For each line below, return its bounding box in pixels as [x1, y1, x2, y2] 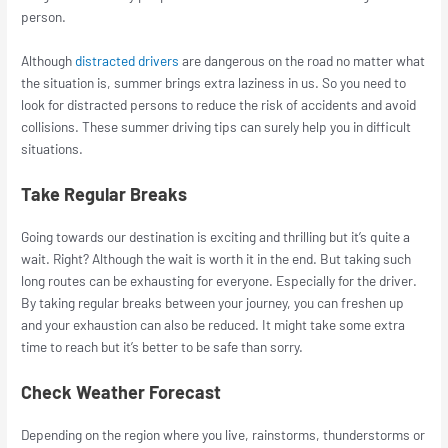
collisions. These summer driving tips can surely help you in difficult [21, 118, 412, 136]
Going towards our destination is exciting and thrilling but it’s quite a [21, 227, 411, 245]
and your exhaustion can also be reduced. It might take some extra [21, 315, 406, 333]
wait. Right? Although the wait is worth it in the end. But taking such [21, 249, 412, 267]
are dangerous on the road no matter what [179, 52, 426, 70]
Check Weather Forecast [21, 380, 222, 403]
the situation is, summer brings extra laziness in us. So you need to [21, 74, 407, 92]
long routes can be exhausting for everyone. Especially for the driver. [21, 271, 418, 289]
